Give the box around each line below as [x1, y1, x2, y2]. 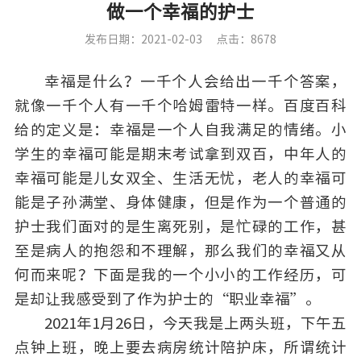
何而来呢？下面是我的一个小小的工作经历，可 [14, 268, 347, 283]
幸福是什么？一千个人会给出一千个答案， [44, 74, 347, 89]
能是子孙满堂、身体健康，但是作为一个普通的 [14, 195, 347, 210]
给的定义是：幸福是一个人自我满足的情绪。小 [14, 122, 347, 138]
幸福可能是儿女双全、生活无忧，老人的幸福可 [14, 171, 347, 186]
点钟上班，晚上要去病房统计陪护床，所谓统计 [14, 340, 347, 355]
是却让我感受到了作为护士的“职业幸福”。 [14, 292, 321, 307]
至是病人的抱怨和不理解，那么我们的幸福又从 [14, 243, 347, 259]
